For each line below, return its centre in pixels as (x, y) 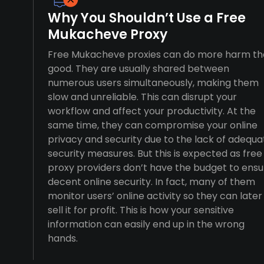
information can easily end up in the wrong (146, 224)
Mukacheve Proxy (108, 34)
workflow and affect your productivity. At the (152, 111)
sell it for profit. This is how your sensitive (141, 210)
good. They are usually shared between (138, 69)
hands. (63, 238)
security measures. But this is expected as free (155, 154)
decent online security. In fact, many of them (151, 182)
